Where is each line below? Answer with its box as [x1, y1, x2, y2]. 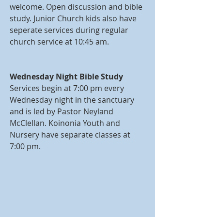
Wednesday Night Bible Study [10, 71, 123, 82]
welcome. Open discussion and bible [10, 1, 142, 12]
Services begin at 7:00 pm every [10, 83, 124, 93]
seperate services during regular [10, 25, 128, 35]
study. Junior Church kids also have [10, 13, 137, 24]
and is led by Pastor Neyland [10, 106, 113, 117]
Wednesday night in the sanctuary [10, 94, 134, 105]
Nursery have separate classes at [10, 129, 130, 140]
